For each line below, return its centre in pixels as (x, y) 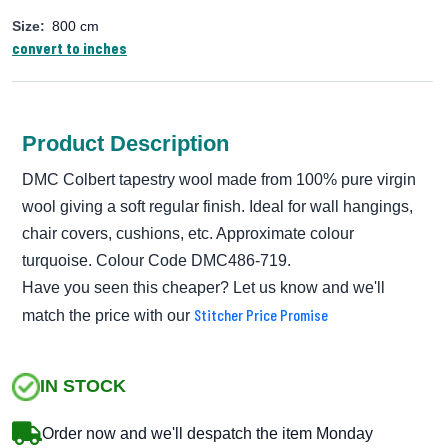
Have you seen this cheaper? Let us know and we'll (203, 287)
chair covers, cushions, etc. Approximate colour (188, 233)
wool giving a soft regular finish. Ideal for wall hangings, (217, 206)
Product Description (125, 143)
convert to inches (69, 47)
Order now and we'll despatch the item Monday (207, 433)
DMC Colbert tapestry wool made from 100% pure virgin (219, 179)
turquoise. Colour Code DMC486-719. (156, 260)
